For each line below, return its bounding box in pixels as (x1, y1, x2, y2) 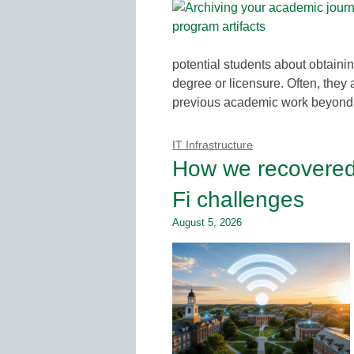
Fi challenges (172, 186, 304, 212)
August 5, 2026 (172, 216, 242, 228)
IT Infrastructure (172, 138, 253, 151)
